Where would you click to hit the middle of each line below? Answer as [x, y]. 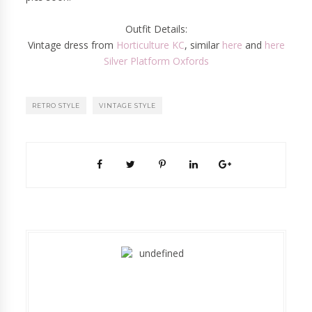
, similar [203, 45]
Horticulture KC [150, 45]
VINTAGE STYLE [128, 105]
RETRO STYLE [56, 105]
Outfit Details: [156, 29]
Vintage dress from [72, 45]
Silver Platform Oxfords [156, 61]
